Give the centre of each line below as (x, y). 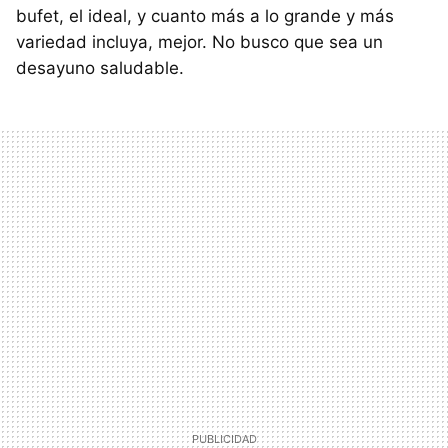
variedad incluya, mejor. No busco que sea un (199, 42)
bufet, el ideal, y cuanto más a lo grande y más (205, 16)
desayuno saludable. (100, 68)
